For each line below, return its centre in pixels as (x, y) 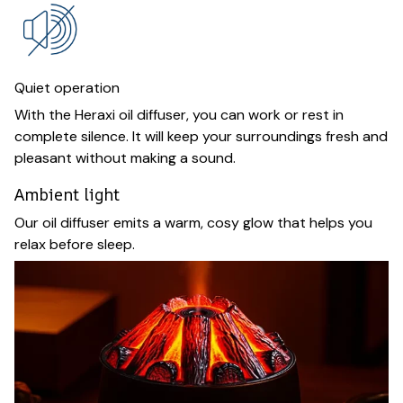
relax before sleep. (75, 245)
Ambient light (67, 194)
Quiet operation (67, 87)
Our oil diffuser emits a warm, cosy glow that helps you (193, 223)
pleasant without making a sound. (125, 158)
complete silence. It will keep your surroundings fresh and (201, 137)
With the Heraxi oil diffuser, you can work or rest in (179, 115)
